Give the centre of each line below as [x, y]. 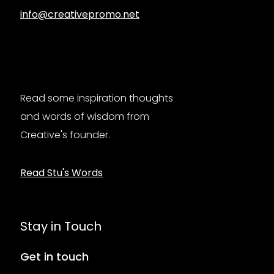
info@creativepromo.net [80, 14]
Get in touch [54, 256]
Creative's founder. [65, 135]
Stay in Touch [61, 226]
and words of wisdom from [85, 116]
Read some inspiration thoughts [97, 98]
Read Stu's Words [61, 172]
